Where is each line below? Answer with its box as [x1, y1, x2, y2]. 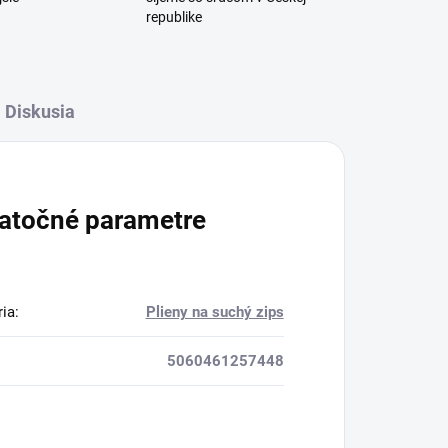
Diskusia [4, 101, 75, 123]
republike [145, 9, 202, 26]
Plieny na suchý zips [145, 303, 284, 322]
